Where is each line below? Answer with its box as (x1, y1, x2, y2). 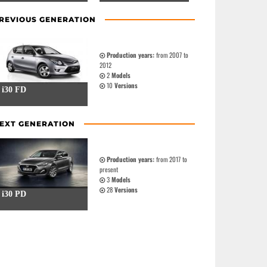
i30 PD (1, 190, 26, 198)
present (100, 164, 119, 174)
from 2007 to (154, 49, 189, 60)
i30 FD (1, 85, 26, 94)
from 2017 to (154, 154, 188, 164)
